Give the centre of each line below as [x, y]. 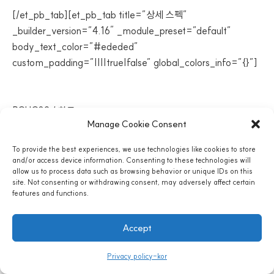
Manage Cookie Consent [137, 124]
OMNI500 [34, 198]
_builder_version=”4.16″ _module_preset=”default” [122, 31]
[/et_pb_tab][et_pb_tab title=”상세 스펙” [100, 15]
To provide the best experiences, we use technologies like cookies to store [134, 149]
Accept [137, 228]
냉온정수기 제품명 [55, 164]
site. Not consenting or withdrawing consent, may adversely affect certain [134, 182]
